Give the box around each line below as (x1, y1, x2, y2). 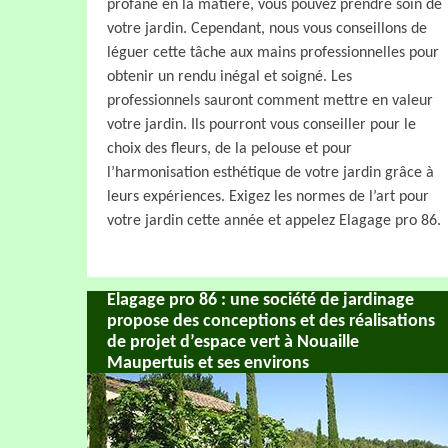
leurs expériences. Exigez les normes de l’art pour (107, 188, 429, 205)
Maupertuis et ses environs (107, 353, 309, 373)
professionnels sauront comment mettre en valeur (107, 92, 433, 109)
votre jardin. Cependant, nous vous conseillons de (107, 20, 427, 37)
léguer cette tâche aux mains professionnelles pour (107, 44, 439, 61)
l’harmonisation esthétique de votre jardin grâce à (107, 164, 434, 181)
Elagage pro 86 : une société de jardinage (107, 290, 414, 310)
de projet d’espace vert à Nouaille (107, 332, 359, 352)
